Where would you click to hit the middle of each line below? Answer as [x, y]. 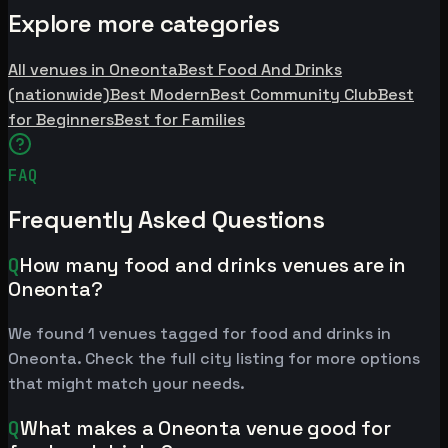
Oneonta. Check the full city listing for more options [214, 359]
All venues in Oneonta [93, 69]
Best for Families [179, 119]
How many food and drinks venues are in [213, 265]
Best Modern [160, 94]
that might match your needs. [126, 384]
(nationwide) [59, 94]
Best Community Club [294, 94]
